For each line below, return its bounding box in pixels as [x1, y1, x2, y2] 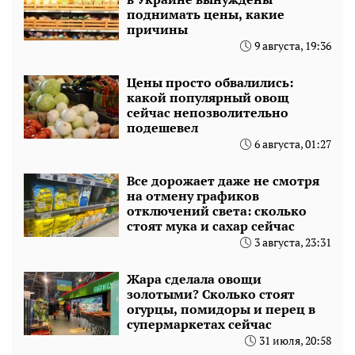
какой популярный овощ [127, 88, 289, 106]
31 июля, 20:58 [259, 332, 331, 348]
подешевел [127, 118, 198, 136]
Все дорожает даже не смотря [127, 171, 319, 189]
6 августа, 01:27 [254, 136, 331, 151]
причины [127, 20, 188, 38]
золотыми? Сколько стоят [127, 284, 295, 303]
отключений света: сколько [127, 201, 307, 219]
